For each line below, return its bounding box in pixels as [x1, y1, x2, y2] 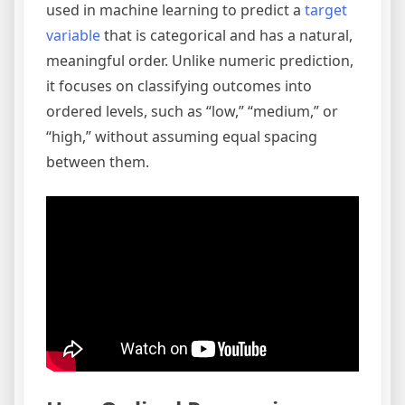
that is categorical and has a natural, [100, 24, 353, 45]
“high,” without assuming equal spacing [46, 126, 317, 146]
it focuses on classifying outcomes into [46, 75, 312, 96]
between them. [46, 151, 149, 172]
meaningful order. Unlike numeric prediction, [46, 50, 353, 71]
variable [46, 24, 100, 45]
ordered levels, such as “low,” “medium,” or [46, 100, 338, 121]
